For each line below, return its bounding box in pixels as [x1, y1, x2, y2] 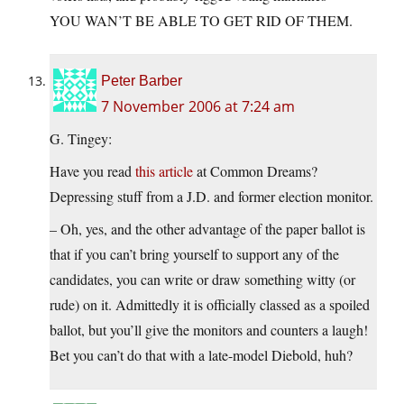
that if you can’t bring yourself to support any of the [50, 244, 339, 264]
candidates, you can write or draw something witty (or [50, 270, 355, 289]
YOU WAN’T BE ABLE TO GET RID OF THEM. [50, 11, 353, 31]
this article [135, 161, 193, 181]
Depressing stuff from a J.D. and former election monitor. [50, 187, 373, 207]
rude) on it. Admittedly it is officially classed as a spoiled [50, 295, 370, 315]
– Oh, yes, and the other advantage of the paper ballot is [50, 219, 365, 239]
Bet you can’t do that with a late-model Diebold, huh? [50, 345, 353, 365]
